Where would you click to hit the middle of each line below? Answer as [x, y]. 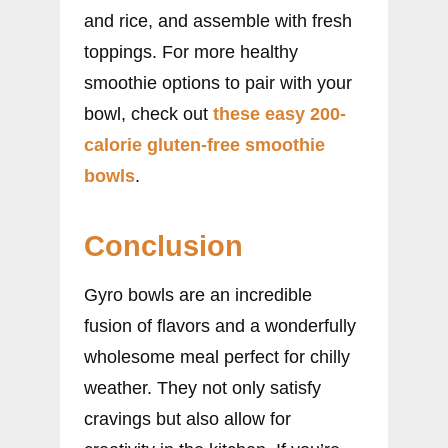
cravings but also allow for [187, 419]
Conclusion [163, 246]
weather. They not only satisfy [202, 388]
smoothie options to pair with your [218, 83]
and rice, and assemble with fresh [218, 21]
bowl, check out [148, 114]
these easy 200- [279, 114]
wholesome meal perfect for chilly [217, 357]
